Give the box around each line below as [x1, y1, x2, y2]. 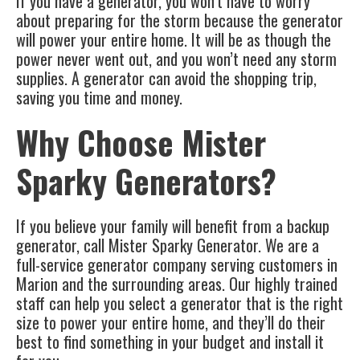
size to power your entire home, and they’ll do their [16, 310, 325, 335]
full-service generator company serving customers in [16, 252, 337, 277]
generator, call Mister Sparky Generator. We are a [16, 233, 319, 258]
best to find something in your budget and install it [16, 329, 324, 354]
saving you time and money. [16, 85, 182, 110]
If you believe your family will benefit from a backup [16, 214, 329, 239]
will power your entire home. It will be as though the [16, 27, 331, 52]
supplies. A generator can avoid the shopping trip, [16, 66, 317, 91]
